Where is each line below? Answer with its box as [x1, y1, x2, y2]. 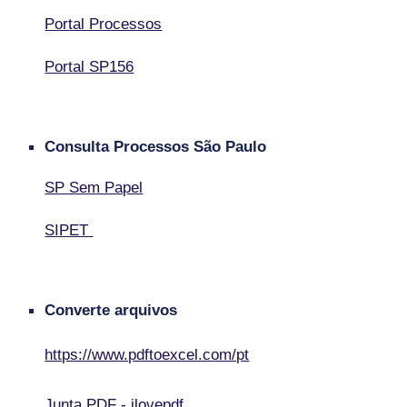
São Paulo [194, 137, 267, 156]
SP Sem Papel [45, 178, 144, 197]
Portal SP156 [45, 57, 134, 76]
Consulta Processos [45, 137, 194, 156]
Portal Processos [45, 15, 163, 34]
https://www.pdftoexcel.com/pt [45, 345, 250, 364]
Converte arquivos [45, 301, 178, 320]
